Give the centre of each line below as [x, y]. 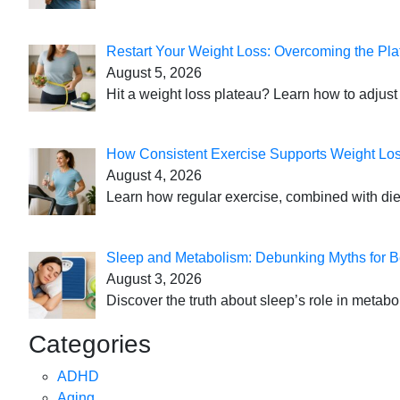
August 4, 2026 [154, 176]
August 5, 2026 [154, 72]
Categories [90, 344]
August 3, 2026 [154, 279]
